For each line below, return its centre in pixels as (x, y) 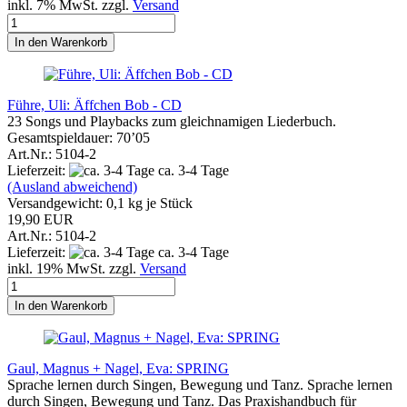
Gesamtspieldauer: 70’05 (79, 137)
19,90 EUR (40, 219)
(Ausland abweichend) (72, 186)
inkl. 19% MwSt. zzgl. (74, 268)
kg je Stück (159, 203)
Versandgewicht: (57, 203)
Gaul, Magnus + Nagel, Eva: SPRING (118, 368)
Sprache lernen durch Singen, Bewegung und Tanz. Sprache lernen (200, 384)
